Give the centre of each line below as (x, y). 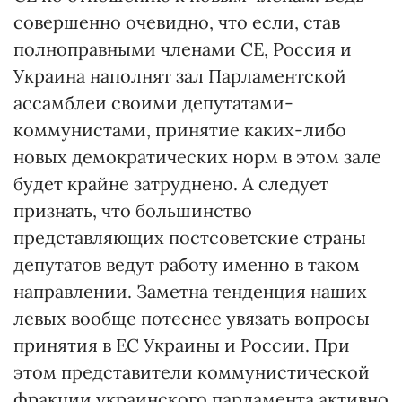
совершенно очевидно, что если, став (177, 22)
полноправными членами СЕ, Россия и (183, 49)
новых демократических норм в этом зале (197, 157)
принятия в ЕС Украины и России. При (182, 345)
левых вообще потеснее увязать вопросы (192, 318)
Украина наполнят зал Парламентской (180, 76)
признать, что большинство (133, 210)
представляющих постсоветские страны (190, 237)
